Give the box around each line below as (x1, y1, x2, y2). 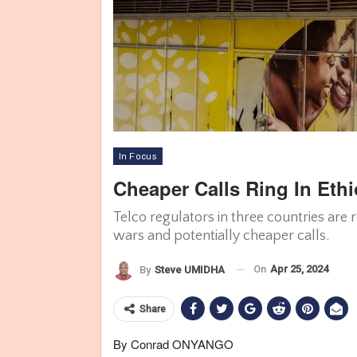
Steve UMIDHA (155, 263, 225, 276)
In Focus (119, 151, 158, 161)
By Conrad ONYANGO (113, 335, 233, 352)
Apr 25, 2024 (270, 263, 328, 275)
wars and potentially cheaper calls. (113, 228, 329, 244)
